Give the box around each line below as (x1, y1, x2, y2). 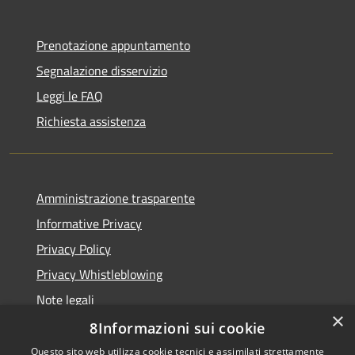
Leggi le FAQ (36, 86, 103, 105)
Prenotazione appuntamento (36, 35, 190, 55)
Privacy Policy (36, 239, 111, 258)
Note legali (36, 289, 94, 309)
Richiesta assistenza (36, 111, 146, 131)
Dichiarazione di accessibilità (36, 315, 190, 334)
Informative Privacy (36, 213, 142, 233)
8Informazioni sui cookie (90, 319, 265, 338)
